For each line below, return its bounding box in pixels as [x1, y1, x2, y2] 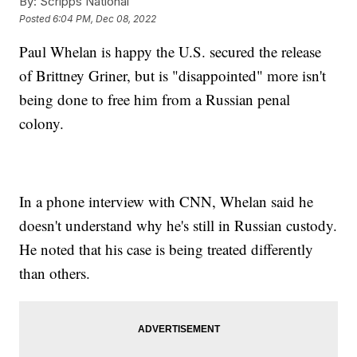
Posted [19, 12, 53, 25]
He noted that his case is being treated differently [19, 239, 314, 260]
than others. [19, 263, 91, 284]
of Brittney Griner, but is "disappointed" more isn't [19, 65, 327, 86]
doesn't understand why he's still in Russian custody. [19, 215, 338, 236]
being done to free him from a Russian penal [19, 89, 291, 110]
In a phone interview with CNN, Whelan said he [19, 191, 314, 212]
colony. [19, 113, 65, 134]
